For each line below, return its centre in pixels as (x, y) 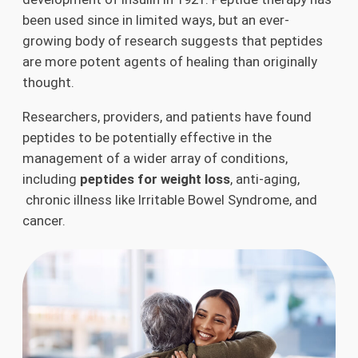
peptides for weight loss (155, 179)
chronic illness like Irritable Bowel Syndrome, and (170, 199)
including (51, 179)
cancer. (44, 220)
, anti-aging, (265, 179)
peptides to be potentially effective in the (147, 137)
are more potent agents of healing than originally (170, 61)
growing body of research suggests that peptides (173, 40)
